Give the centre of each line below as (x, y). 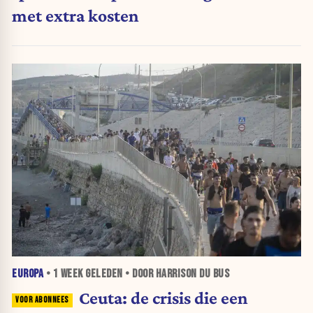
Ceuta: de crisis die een (163, 298)
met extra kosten (75, 16)
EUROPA (28, 274)
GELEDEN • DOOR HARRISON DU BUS (156, 274)
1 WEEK (68, 274)
